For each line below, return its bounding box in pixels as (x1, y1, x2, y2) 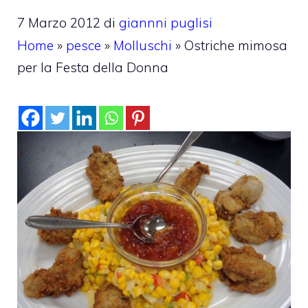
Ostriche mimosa (184, 36, 287, 54)
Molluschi (113, 36, 172, 54)
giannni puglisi (119, 14, 212, 31)
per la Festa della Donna (17, 58, 168, 76)
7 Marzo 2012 (17, 14, 100, 31)
